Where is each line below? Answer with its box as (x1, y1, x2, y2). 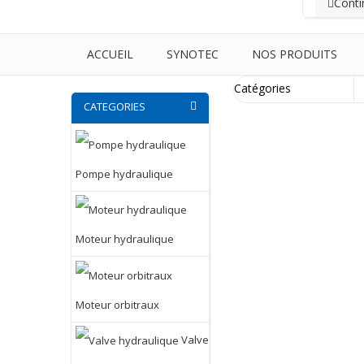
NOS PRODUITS (252, 46, 337, 62)
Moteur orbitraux (76, 297, 159, 312)
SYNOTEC (167, 46, 219, 62)
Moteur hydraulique (76, 232, 174, 247)
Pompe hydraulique (76, 166, 173, 181)
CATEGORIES (84, 99, 145, 114)
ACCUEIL (87, 46, 133, 62)
